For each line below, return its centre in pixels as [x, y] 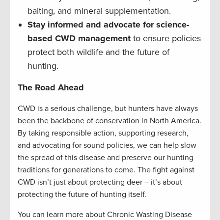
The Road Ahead [51, 88]
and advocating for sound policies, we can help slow [107, 146]
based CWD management [79, 39]
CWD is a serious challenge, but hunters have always [108, 109]
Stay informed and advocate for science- [108, 25]
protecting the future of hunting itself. [83, 195]
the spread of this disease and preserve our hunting [106, 158]
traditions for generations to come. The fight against [106, 170]
